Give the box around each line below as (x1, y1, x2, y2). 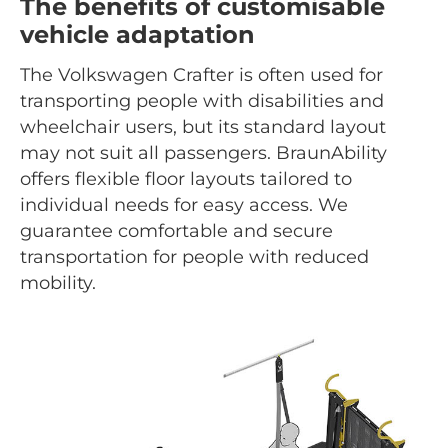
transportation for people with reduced (20, 245, 369, 268)
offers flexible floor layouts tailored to (20, 167, 352, 190)
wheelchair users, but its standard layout (20, 115, 386, 138)
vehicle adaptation (20, 19, 255, 49)
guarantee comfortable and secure (20, 219, 333, 242)
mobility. (20, 271, 101, 294)
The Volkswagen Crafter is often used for (20, 63, 383, 86)
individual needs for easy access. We (20, 193, 348, 216)
